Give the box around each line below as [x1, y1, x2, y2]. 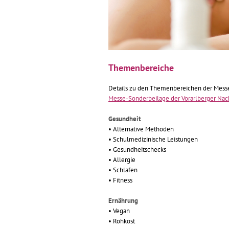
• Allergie [108, 155, 135, 164]
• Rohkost [108, 217, 135, 225]
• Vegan [108, 207, 130, 215]
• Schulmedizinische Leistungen [108, 135, 198, 144]
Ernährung [108, 196, 138, 205]
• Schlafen [108, 166, 138, 174]
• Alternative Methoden [108, 125, 174, 133]
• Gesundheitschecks [108, 145, 166, 154]
